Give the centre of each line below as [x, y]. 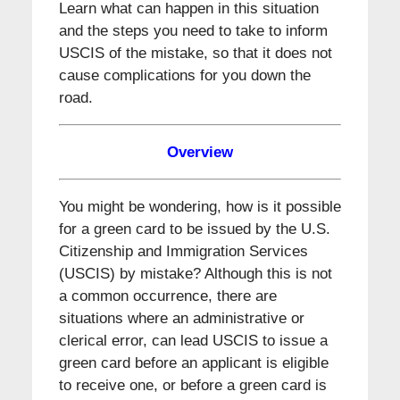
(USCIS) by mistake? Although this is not [195, 273]
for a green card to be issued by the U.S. [194, 229]
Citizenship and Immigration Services [183, 251]
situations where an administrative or [181, 318]
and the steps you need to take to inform [193, 30]
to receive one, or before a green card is [192, 385]
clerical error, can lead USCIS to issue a [193, 340]
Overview [200, 152]
